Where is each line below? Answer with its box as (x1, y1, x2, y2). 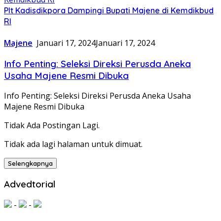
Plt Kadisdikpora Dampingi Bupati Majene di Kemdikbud (4, 5, 214, 15)
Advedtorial (4, 178, 55, 190)
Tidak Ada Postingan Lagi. (4, 120, 100, 131)
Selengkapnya (8, 159, 53, 168)
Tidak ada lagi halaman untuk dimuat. (4, 139, 143, 150)
